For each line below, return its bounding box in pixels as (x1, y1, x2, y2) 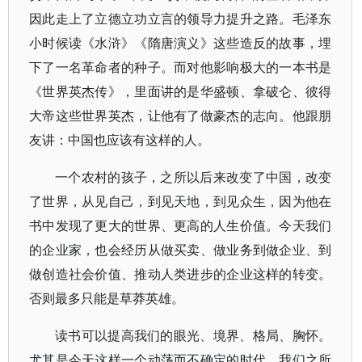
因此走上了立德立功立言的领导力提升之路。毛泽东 (29, 10, 332, 27)
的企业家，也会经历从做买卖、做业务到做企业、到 (29, 241, 332, 259)
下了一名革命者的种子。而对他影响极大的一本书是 (29, 58, 332, 76)
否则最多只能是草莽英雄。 (29, 289, 184, 307)
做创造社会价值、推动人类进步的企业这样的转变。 (29, 265, 332, 283)
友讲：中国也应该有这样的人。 (29, 131, 210, 149)
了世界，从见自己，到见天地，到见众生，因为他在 (29, 192, 332, 210)
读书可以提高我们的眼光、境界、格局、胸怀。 (55, 326, 332, 344)
